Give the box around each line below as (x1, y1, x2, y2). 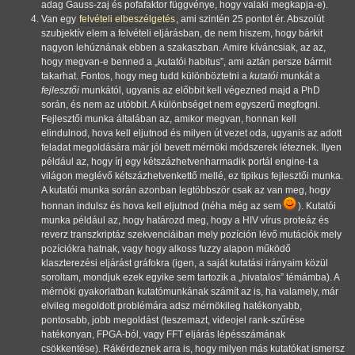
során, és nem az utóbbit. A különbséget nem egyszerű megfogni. (41, 99, 320, 111)
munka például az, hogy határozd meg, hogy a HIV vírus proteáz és (41, 215, 329, 227)
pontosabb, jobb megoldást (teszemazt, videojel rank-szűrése (41, 315, 305, 326)
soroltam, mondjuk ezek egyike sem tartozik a (41, 272, 239, 284)
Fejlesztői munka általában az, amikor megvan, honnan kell (41, 113, 296, 125)
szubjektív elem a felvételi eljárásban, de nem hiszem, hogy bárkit (41, 28, 323, 40)
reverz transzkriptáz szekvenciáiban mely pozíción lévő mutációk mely (41, 229, 342, 241)
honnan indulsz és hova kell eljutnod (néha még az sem (41, 200, 284, 212)
